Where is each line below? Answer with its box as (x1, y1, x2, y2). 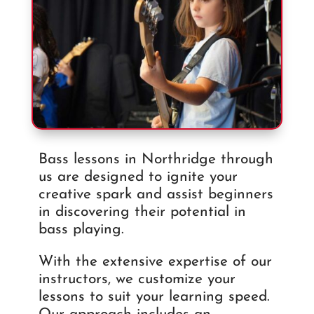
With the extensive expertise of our (38, 254, 272, 270)
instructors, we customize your (38, 272, 235, 287)
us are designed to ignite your (38, 170, 238, 185)
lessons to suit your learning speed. (38, 289, 270, 305)
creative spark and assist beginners (38, 187, 273, 203)
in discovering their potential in (38, 205, 246, 220)
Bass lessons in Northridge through (38, 152, 273, 168)
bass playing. (38, 222, 124, 238)
